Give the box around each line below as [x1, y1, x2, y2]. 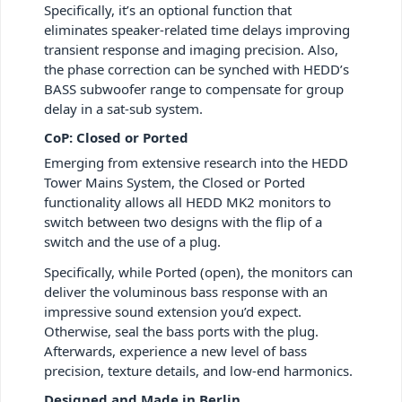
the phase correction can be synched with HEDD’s [44, 59, 349, 78]
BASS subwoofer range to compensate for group [44, 79, 344, 98]
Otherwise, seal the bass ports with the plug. [44, 321, 319, 340]
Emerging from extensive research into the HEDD [44, 153, 348, 171]
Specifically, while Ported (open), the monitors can [44, 262, 353, 281]
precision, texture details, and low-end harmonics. [44, 361, 353, 380]
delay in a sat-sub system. [44, 99, 203, 118]
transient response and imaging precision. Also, [44, 39, 338, 58]
